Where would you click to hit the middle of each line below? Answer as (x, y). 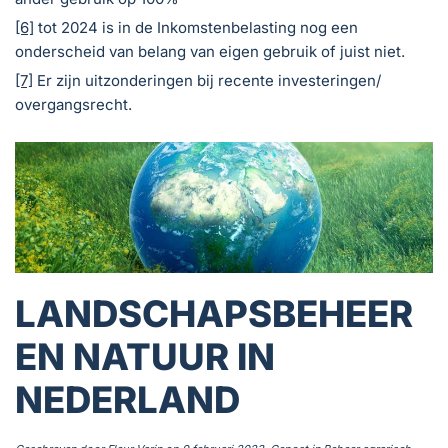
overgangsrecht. (73, 105)
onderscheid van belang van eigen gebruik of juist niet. (210, 52)
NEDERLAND (127, 399)
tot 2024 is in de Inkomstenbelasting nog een (196, 28)
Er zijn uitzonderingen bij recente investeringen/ (207, 81)
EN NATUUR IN (145, 356)
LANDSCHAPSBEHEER (214, 313)
